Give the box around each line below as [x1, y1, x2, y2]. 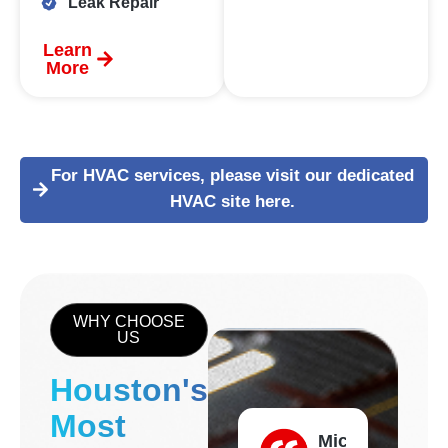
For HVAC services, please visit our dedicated [51, 166, 414, 186]
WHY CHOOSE [72, 313, 185, 331]
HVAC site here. [170, 192, 295, 212]
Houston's [50, 372, 208, 409]
